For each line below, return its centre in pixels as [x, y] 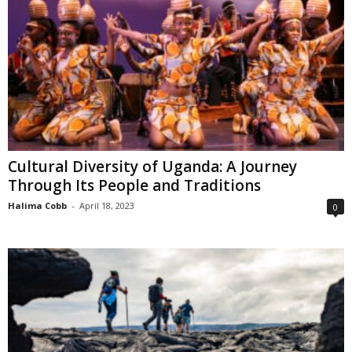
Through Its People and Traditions [134, 185]
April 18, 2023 [107, 205]
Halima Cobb [37, 205]
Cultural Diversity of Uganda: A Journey [152, 166]
